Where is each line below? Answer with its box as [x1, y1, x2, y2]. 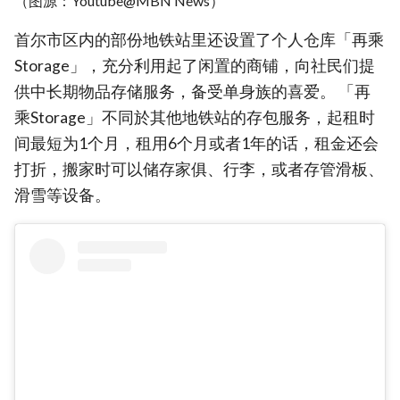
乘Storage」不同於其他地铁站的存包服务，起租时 [14, 108, 375, 128]
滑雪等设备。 [14, 186, 111, 205]
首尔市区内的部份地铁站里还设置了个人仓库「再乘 [14, 30, 384, 50]
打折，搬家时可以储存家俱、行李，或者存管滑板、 [14, 160, 384, 179]
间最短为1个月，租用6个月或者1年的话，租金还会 [14, 134, 379, 154]
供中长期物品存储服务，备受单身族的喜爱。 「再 [14, 82, 371, 102]
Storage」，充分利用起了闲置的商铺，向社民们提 [14, 56, 375, 76]
